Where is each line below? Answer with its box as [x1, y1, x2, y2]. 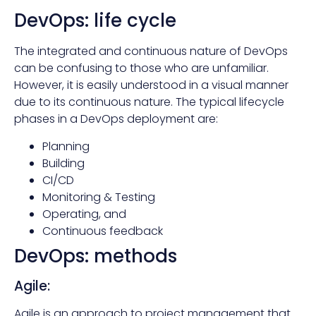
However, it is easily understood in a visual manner [14, 77, 288, 94]
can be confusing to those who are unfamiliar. [14, 60, 269, 77]
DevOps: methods [14, 243, 177, 269]
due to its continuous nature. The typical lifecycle [14, 94, 284, 111]
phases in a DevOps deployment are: [14, 111, 218, 128]
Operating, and [42, 205, 126, 222]
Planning [42, 138, 90, 154]
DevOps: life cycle [14, 8, 176, 34]
